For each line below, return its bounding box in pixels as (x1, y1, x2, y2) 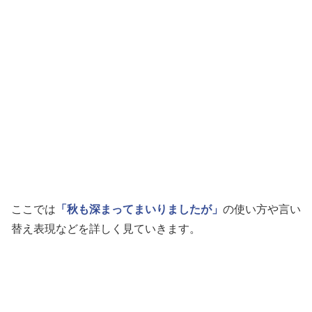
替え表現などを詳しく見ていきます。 (11, 223, 201, 235)
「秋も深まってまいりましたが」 (56, 203, 223, 216)
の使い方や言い (223, 203, 301, 216)
